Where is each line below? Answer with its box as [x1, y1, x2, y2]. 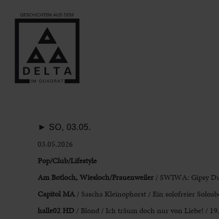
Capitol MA [37, 188, 75, 200]
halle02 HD [37, 205, 74, 217]
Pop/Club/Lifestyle [37, 155, 97, 167]
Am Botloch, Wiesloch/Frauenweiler [37, 172, 153, 183]
